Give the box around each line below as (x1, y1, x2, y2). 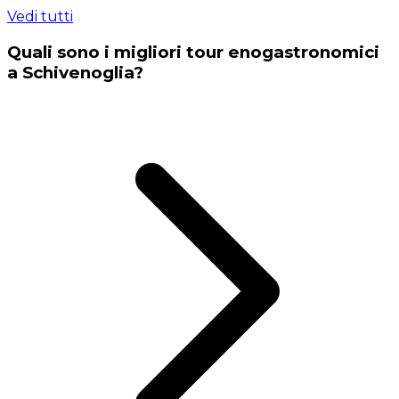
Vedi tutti (7, 8, 73, 26)
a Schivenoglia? (7, 61, 143, 83)
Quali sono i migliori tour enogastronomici (7, 41, 379, 62)
